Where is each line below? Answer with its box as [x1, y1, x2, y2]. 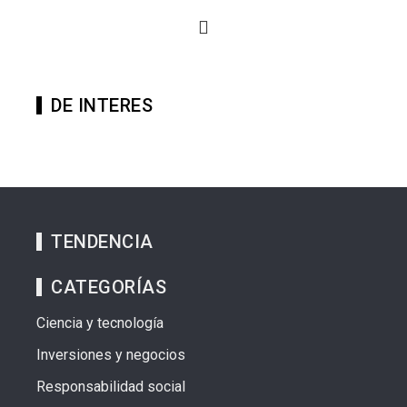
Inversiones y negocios [36, 346, 185, 364]
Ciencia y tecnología [36, 314, 164, 333]
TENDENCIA [51, 231, 154, 253]
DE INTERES [51, 94, 153, 117]
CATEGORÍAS [51, 276, 166, 299]
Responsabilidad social [36, 378, 185, 396]
